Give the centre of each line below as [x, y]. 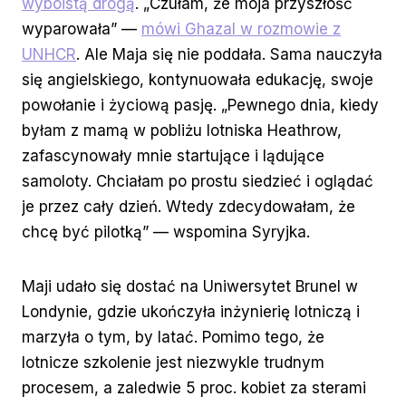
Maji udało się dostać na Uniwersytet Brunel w [190, 287]
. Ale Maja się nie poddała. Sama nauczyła [229, 55]
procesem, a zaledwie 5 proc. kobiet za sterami [194, 388]
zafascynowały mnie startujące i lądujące [173, 156]
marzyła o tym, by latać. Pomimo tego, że [173, 338]
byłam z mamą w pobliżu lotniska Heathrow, [182, 131]
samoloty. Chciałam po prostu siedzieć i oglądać [198, 182]
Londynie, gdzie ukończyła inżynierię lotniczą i [191, 312]
